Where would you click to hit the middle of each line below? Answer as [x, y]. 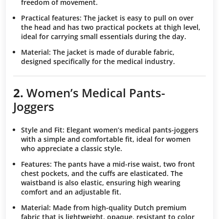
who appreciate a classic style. [72, 148]
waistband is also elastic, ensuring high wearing [101, 182]
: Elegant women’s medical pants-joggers [131, 130]
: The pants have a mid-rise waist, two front [122, 164]
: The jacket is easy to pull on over [137, 18]
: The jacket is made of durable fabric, [112, 52]
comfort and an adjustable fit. [71, 192]
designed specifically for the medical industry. [98, 61]
